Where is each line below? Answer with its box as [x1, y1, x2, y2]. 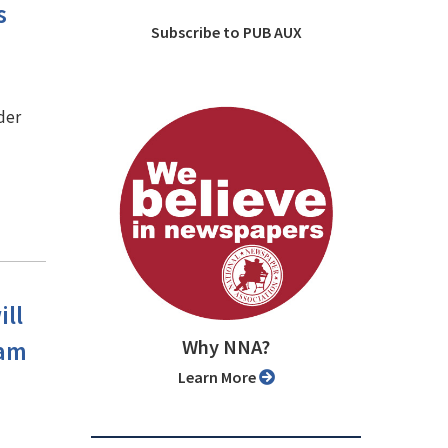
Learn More [185, 367, 259, 388]
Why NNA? [182, 334, 270, 361]
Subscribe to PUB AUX [159, 22, 302, 43]
